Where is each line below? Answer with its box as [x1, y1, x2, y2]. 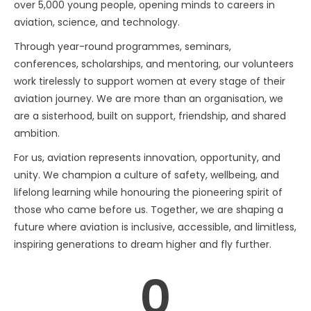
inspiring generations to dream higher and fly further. [14, 237, 271, 251]
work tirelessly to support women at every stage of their [14, 74, 285, 88]
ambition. [14, 126, 60, 140]
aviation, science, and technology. [14, 15, 180, 29]
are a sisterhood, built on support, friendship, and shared [14, 109, 286, 123]
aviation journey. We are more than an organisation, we [14, 92, 283, 106]
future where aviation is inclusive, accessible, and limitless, [14, 220, 296, 234]
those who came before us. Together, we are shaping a [14, 203, 283, 217]
